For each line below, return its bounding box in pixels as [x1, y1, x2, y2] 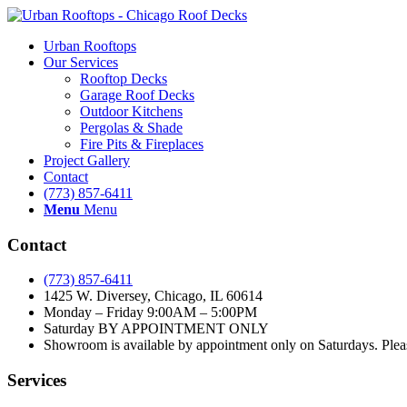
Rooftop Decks [80, 71, 167, 86]
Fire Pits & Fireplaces [80, 136, 203, 152]
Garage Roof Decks [80, 87, 194, 103]
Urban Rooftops [44, 38, 136, 54]
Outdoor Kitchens [80, 104, 183, 119]
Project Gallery [44, 153, 130, 168]
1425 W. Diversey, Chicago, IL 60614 [44, 288, 263, 304]
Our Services [44, 55, 118, 70]
